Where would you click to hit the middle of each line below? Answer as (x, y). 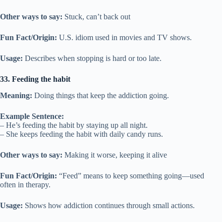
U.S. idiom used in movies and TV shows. (124, 38)
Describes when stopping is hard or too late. (92, 58)
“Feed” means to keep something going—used (131, 176)
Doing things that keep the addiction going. (101, 96)
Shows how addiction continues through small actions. (109, 206)
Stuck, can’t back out (96, 17)
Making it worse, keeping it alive (115, 155)
